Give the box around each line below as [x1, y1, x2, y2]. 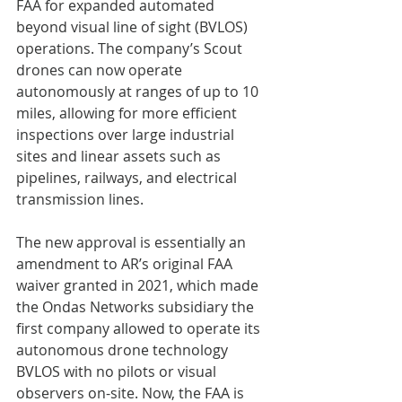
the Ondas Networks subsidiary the [16, 297, 258, 317]
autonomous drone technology [16, 340, 232, 360]
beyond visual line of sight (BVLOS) [16, 17, 251, 37]
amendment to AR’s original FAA [16, 254, 236, 274]
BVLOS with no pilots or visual [16, 362, 220, 381]
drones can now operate [16, 60, 186, 80]
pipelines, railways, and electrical [16, 168, 240, 188]
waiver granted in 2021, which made [16, 275, 262, 295]
